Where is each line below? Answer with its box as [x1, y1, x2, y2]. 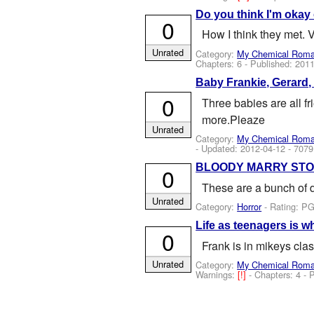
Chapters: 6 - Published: [196, 56, 296, 70]
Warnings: [196, 268, 238, 282]
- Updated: [196, 141, 241, 155]
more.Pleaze [201, 111, 265, 128]
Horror [237, 200, 262, 214]
